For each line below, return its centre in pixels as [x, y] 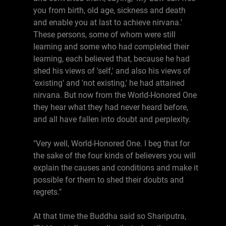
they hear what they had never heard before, [111, 107]
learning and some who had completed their [111, 47]
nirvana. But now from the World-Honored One [115, 95]
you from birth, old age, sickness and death [109, 10]
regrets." [47, 192]
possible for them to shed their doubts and [108, 180]
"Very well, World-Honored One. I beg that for [111, 144]
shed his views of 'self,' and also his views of [112, 71]
